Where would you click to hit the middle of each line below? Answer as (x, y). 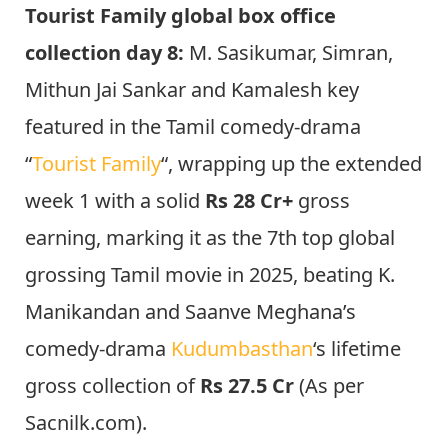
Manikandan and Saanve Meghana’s (190, 311)
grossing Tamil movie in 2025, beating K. (210, 274)
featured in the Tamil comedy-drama (193, 126)
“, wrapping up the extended (291, 163)
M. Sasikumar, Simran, (288, 52)
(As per (329, 385)
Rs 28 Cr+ (249, 200)
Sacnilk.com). (86, 422)
